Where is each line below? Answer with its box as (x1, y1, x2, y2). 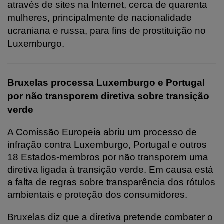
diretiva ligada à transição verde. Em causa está (7, 164, 213, 175)
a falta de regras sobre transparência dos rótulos (7, 176, 215, 187)
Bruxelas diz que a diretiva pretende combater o (7, 211, 213, 222)
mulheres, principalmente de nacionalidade (7, 12, 192, 23)
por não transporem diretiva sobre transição (7, 90, 209, 101)
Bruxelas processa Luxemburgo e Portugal (7, 77, 205, 88)
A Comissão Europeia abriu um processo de (7, 126, 197, 137)
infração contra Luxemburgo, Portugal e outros (7, 139, 207, 150)
